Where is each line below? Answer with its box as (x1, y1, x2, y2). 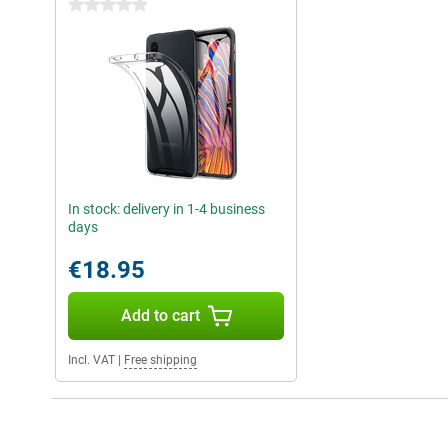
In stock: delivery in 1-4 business (68, 201, 265, 218)
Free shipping (124, 353, 197, 368)
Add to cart (120, 306, 200, 326)
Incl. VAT (68, 353, 115, 368)
